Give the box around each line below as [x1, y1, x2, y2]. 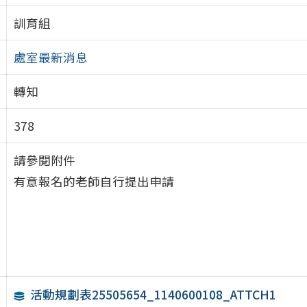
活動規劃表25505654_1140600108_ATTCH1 [30, 286, 277, 304]
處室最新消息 [13, 48, 88, 66]
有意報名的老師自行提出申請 [13, 172, 174, 190]
